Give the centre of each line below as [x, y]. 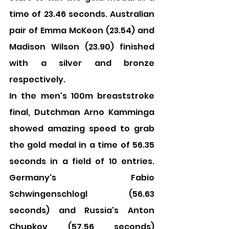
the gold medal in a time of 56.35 [82, 145]
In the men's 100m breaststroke [82, 96]
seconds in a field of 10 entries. [82, 161]
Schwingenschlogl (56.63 [82, 194]
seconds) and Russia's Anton [82, 210]
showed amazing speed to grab [82, 129]
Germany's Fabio [82, 178]
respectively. [37, 79]
